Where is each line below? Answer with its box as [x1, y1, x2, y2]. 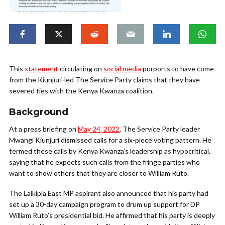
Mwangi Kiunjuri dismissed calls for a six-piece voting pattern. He [9, 136, 211, 145]
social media [103, 64, 141, 73]
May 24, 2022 [78, 125, 120, 134]
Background [9, 106, 68, 118]
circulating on [58, 64, 103, 73]
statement [25, 64, 58, 73]
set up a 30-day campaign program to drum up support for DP [9, 200, 200, 209]
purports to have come [141, 64, 214, 73]
